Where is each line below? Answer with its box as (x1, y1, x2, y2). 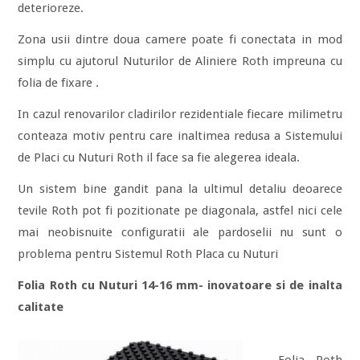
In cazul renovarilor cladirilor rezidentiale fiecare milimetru (18, 107, 342, 121)
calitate (18, 300, 64, 314)
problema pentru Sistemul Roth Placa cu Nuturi (18, 247, 279, 261)
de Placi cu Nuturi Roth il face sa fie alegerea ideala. (18, 150, 301, 165)
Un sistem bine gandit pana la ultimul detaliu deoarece (18, 182, 342, 196)
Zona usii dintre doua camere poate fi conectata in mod (18, 32, 342, 47)
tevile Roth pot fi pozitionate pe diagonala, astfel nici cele (18, 203, 342, 218)
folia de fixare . (18, 76, 100, 90)
